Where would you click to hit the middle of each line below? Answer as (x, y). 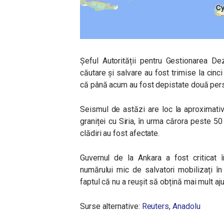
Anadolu (186, 206)
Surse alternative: (111, 206)
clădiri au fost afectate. (120, 133)
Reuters (155, 206)
